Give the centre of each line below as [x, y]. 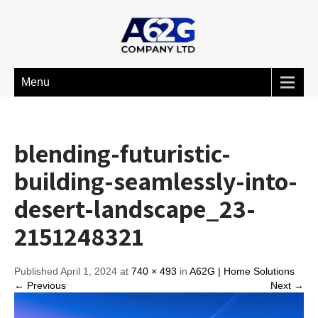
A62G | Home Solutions [242, 271]
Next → [287, 285]
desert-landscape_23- [135, 208]
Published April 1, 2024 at [73, 271]
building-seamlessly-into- [156, 181]
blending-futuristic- [122, 153]
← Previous [40, 285]
